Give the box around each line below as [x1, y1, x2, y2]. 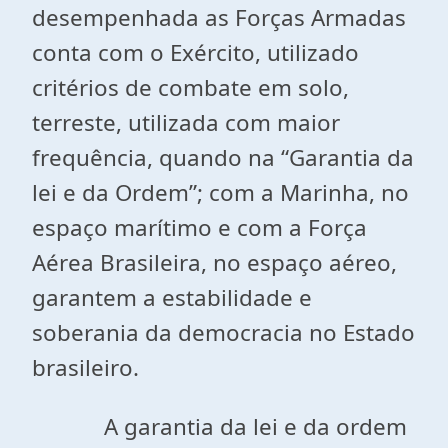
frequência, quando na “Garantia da [32, 142, 414, 173]
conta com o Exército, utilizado [32, 37, 359, 68]
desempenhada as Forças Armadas [32, 2, 406, 33]
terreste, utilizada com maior [32, 107, 340, 138]
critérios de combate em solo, [32, 72, 349, 103]
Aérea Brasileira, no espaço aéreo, [32, 247, 397, 278]
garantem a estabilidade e [32, 282, 312, 313]
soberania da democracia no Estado [32, 317, 415, 348]
